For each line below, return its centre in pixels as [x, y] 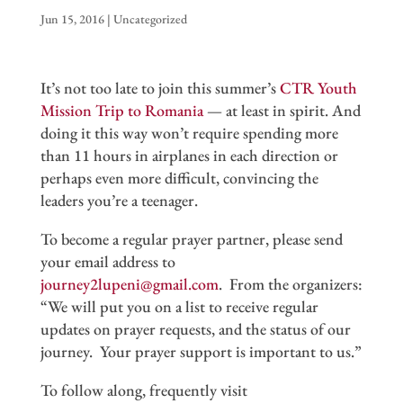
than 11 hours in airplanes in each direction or [189, 155]
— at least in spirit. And [282, 110]
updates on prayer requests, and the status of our [195, 328]
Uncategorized [150, 18]
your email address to [107, 261]
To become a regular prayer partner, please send [191, 238]
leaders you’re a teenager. [119, 200]
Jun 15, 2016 [72, 18]
